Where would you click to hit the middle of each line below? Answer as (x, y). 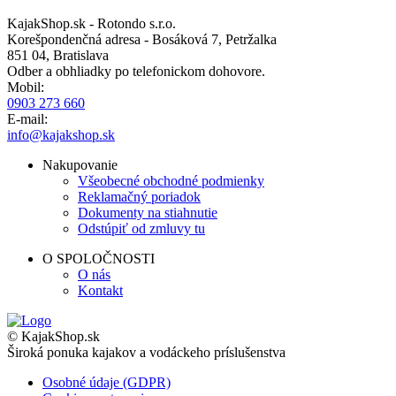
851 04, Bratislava (58, 55)
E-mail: (27, 118)
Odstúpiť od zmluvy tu (141, 228)
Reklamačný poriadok (139, 196)
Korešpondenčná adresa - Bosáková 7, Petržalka (142, 39)
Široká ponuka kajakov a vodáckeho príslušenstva (146, 352)
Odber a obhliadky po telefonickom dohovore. (136, 71)
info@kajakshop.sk (61, 134)
